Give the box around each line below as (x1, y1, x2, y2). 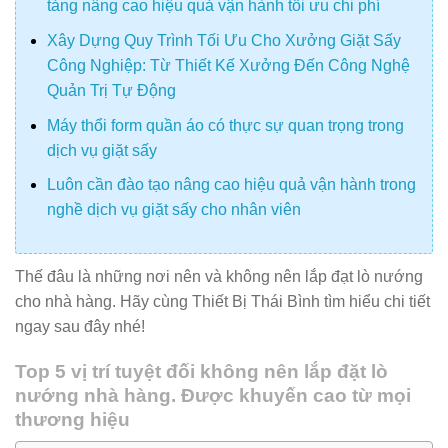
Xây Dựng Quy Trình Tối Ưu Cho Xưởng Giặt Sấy (46, 32, 401, 50)
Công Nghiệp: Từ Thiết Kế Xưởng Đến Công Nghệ (46, 57, 410, 75)
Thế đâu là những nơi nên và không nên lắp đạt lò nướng (15, 268, 423, 286)
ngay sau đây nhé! (15, 318, 145, 336)
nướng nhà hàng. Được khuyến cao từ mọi (15, 384, 411, 406)
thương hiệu (15, 408, 130, 430)
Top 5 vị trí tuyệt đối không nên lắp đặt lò (15, 360, 388, 382)
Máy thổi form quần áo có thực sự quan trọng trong (46, 116, 404, 134)
